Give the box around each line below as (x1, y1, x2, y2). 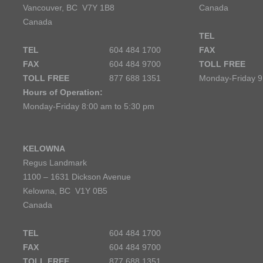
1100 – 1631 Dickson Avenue (23, 172, 131, 181)
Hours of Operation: (23, 87, 103, 97)
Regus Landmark (23, 158, 87, 167)
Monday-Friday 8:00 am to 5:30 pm (23, 102, 154, 111)
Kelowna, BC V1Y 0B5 (23, 186, 107, 195)
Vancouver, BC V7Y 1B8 (23, 3, 114, 12)
